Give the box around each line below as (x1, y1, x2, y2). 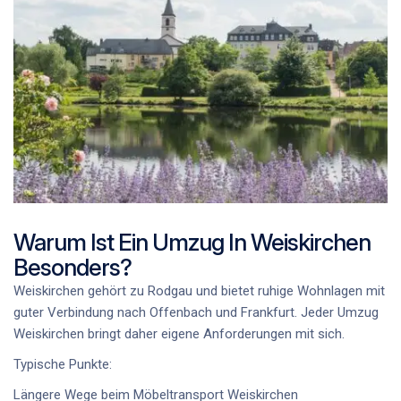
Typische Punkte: (13, 355, 112, 372)
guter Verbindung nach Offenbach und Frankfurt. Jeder (13, 303, 337, 320)
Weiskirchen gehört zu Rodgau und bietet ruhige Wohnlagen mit (13, 282, 385, 299)
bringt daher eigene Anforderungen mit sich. (84, 325, 345, 342)
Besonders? (13, 252, 132, 281)
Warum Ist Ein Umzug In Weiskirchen (13, 227, 371, 256)
